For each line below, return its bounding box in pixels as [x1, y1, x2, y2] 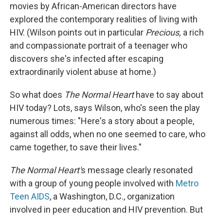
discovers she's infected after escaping [10, 54, 163, 64]
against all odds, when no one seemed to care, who [10, 129, 205, 140]
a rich [181, 27, 204, 38]
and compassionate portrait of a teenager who [10, 40, 187, 51]
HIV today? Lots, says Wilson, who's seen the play [10, 103, 200, 113]
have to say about [134, 90, 203, 100]
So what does [10, 90, 64, 100]
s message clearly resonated [81, 165, 193, 176]
